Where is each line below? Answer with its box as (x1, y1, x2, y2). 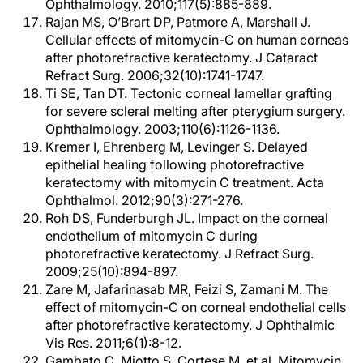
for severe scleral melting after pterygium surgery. (45, 103, 345, 119)
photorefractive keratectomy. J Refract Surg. (45, 246, 314, 262)
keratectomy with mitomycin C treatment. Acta (45, 174, 324, 190)
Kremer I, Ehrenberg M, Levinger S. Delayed (45, 139, 308, 155)
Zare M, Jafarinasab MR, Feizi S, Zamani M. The (45, 281, 328, 297)
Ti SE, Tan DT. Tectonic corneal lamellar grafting (45, 85, 332, 101)
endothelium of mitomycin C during (45, 228, 258, 244)
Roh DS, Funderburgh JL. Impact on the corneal (45, 210, 328, 226)
